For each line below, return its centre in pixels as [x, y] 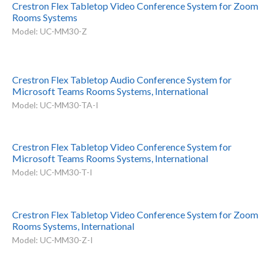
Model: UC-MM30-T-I [52, 172]
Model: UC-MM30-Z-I [52, 240]
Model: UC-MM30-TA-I [55, 105]
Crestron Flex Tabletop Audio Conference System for [122, 80]
